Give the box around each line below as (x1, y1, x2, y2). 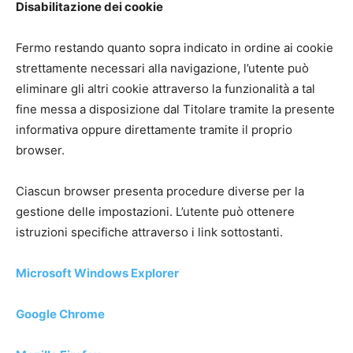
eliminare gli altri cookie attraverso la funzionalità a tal (16, 81, 315, 96)
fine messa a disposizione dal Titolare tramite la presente (16, 102, 335, 117)
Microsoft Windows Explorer (16, 266, 179, 281)
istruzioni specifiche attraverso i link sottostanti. (16, 225, 283, 240)
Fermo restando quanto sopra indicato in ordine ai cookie (16, 40, 333, 55)
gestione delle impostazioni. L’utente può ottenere (16, 204, 295, 219)
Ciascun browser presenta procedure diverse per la (16, 184, 304, 199)
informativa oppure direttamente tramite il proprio (16, 122, 292, 137)
